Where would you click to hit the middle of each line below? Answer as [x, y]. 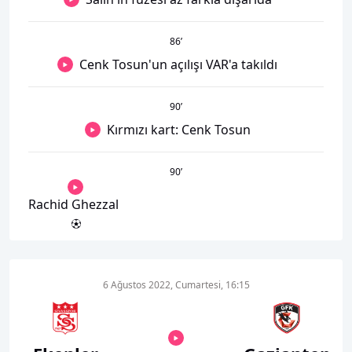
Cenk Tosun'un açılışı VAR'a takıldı [178, 64]
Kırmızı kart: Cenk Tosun [178, 129]
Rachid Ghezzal [73, 204]
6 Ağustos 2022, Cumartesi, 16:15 [176, 284]
